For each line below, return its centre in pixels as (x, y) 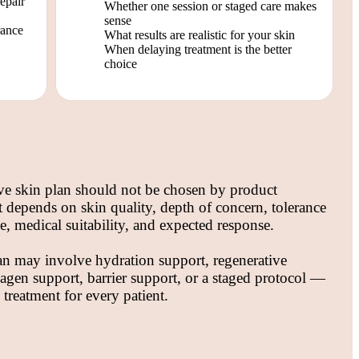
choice (121, 63)
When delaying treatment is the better (198, 49)
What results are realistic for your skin (200, 34)
